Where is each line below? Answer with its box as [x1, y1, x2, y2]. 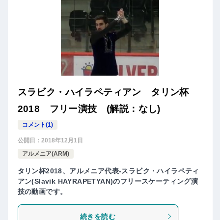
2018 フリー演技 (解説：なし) [17, 103, 161, 114]
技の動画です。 [17, 187, 67, 195]
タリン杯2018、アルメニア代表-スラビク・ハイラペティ [17, 166, 199, 175]
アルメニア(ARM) [22, 150, 69, 157]
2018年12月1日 [41, 137, 83, 144]
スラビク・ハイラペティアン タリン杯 [17, 86, 189, 97]
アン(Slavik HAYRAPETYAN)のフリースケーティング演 [17, 177, 198, 185]
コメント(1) [22, 121, 53, 128]
